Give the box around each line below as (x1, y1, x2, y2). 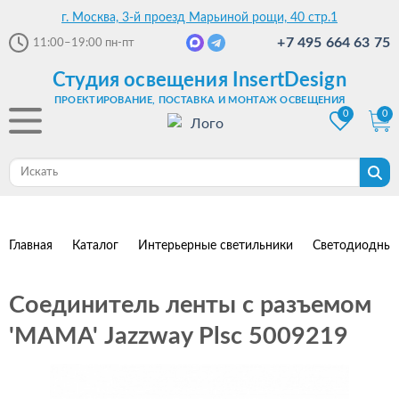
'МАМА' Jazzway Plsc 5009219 (9, 324, 348, 348)
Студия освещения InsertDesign (53, 70, 346, 90)
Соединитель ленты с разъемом (9, 293, 371, 317)
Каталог (72, 240, 118, 252)
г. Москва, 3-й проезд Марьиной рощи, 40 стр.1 (61, 12, 338, 24)
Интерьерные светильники (138, 240, 293, 252)
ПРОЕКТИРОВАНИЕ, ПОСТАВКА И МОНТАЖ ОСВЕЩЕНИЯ (53, 95, 346, 105)
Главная (9, 240, 53, 252)
